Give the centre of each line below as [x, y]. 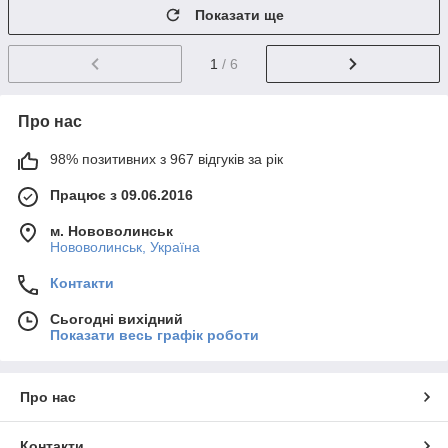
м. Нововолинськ [111, 230]
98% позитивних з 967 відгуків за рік [166, 158]
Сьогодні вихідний [116, 318]
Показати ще [239, 15]
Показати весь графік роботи [154, 334]
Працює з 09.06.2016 [121, 194]
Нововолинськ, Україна [125, 246]
